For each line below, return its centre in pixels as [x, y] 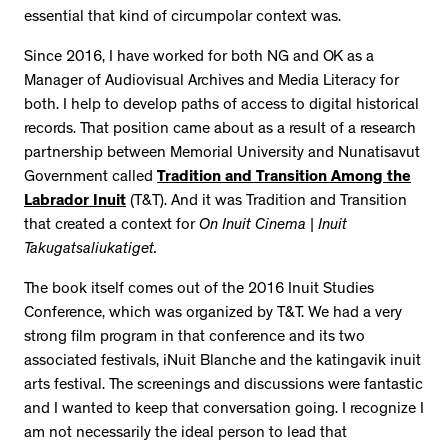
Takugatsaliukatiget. [90, 249]
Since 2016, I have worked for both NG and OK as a [199, 57]
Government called [90, 177]
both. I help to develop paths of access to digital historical [221, 105]
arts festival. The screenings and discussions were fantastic [223, 385]
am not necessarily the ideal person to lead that [185, 433]
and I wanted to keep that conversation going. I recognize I [224, 409]
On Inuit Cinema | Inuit [273, 225]
